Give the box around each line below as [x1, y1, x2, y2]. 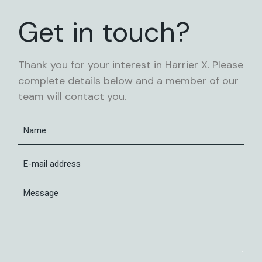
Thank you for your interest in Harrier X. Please [18, 58, 244, 72]
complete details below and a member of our [18, 74, 239, 88]
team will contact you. [18, 89, 127, 104]
